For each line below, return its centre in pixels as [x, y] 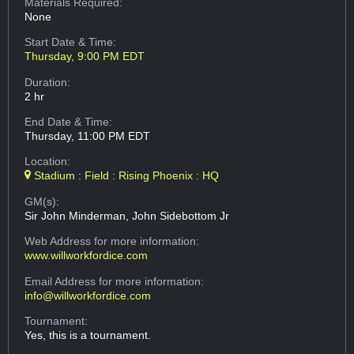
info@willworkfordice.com [88, 295]
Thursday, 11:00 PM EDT [88, 136]
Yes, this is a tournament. [88, 335]
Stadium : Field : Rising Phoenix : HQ [125, 176]
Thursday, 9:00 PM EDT [85, 56]
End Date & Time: [69, 122]
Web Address [60, 241]
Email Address [62, 281]
